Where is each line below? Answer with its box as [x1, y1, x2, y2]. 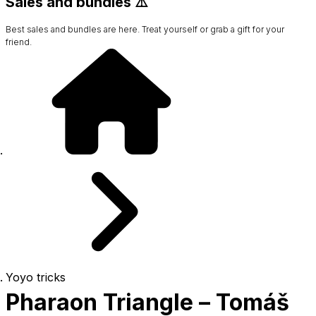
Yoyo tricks [6, 269, 66, 284]
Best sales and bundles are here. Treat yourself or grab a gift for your [6, 23, 284, 35]
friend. [6, 36, 32, 47]
